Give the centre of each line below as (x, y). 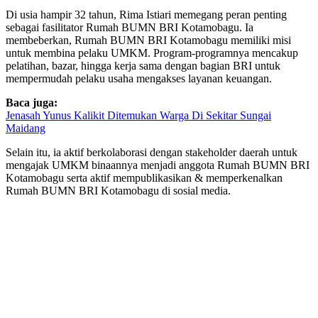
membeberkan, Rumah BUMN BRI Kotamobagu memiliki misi (148, 40)
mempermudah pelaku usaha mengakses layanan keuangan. (139, 78)
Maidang (26, 128)
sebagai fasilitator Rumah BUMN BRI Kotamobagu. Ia (130, 27)
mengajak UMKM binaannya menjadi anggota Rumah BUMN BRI (158, 165)
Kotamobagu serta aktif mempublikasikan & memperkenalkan (144, 178)
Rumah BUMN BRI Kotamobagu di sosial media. (118, 191)
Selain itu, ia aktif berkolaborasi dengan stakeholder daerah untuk (152, 152)
